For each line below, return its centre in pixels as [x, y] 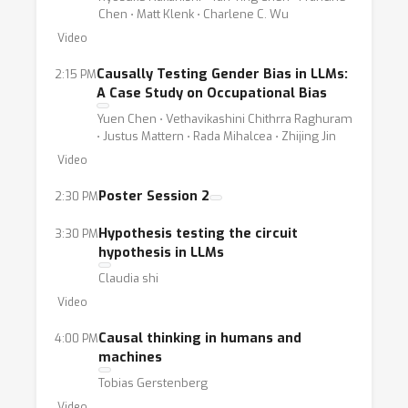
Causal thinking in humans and [200, 338]
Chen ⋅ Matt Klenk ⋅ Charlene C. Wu [194, 14]
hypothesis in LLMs [161, 253]
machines [130, 357]
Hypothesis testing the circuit [198, 234]
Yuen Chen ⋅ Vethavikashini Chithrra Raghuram [224, 119]
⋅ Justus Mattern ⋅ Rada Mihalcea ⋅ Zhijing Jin [216, 136]
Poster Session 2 [154, 196]
